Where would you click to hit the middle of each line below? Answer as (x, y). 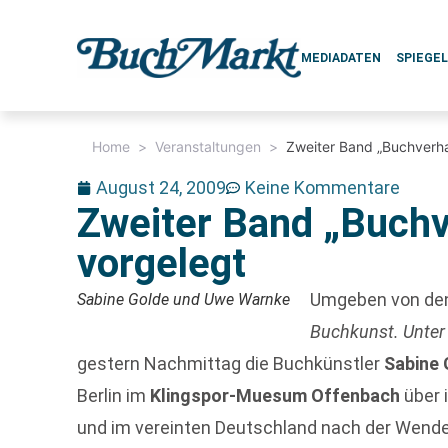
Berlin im (114, 395)
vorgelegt (162, 263)
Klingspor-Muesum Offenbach (275, 395)
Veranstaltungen (208, 146)
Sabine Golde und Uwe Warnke (184, 299)
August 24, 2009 (161, 187)
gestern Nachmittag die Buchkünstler (231, 363)
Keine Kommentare (323, 187)
